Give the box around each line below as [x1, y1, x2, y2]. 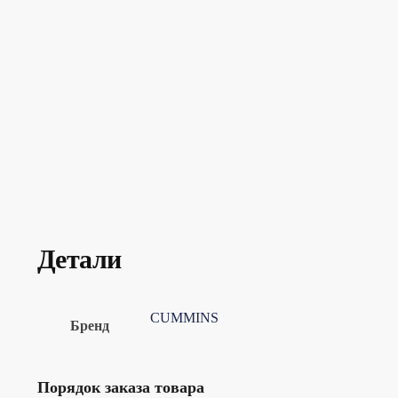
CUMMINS [149, 309, 219, 325]
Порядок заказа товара [36, 378, 204, 396]
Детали [36, 243, 122, 274]
